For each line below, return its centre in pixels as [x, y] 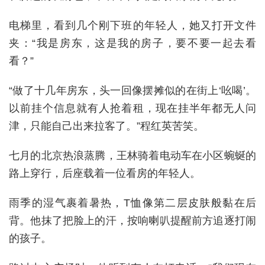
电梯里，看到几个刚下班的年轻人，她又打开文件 [132, 25]
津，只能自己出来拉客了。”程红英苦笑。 [106, 126]
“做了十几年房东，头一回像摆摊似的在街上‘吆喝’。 [132, 90]
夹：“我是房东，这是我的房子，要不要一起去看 [132, 43]
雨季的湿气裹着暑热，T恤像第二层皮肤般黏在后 [132, 203]
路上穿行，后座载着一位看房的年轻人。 [105, 173]
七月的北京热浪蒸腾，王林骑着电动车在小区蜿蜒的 [132, 155]
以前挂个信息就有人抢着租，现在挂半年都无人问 [132, 108]
